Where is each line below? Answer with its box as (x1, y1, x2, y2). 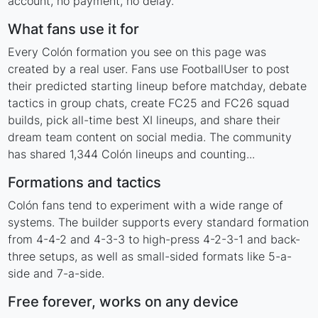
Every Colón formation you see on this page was (8, 45, 267, 60)
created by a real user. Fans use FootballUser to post (8, 62, 290, 77)
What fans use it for (8, 21, 140, 38)
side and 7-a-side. (8, 266, 105, 281)
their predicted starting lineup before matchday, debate (8, 79, 307, 94)
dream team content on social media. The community (8, 130, 292, 145)
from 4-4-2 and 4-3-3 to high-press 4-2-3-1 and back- (8, 232, 301, 247)
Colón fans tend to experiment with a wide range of (8, 198, 284, 213)
